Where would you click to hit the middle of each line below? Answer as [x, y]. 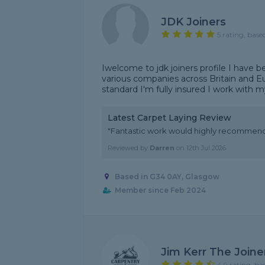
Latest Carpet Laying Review [169, 118]
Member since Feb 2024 [160, 190]
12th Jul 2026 [206, 148]
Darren [162, 148]
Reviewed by [129, 148]
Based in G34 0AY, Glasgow [167, 177]
